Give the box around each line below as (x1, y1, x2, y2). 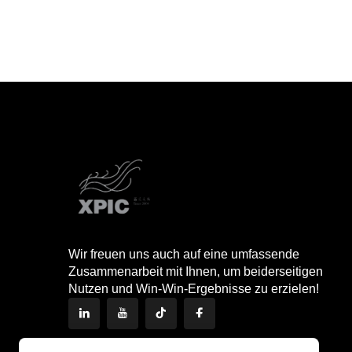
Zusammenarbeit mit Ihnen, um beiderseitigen (68, 265, 323, 279)
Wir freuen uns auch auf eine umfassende (68, 247, 299, 262)
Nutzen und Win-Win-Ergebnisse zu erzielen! (68, 282, 319, 296)
